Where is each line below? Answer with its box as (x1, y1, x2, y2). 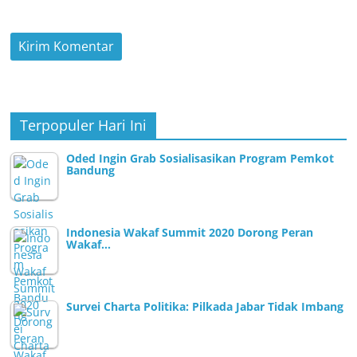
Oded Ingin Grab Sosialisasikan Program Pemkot (66, 150, 335, 166)
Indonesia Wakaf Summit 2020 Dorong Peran (66, 224, 314, 240)
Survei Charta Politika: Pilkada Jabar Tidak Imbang (66, 298, 344, 314)
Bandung (66, 162, 116, 178)
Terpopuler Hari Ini (20, 115, 147, 135)
